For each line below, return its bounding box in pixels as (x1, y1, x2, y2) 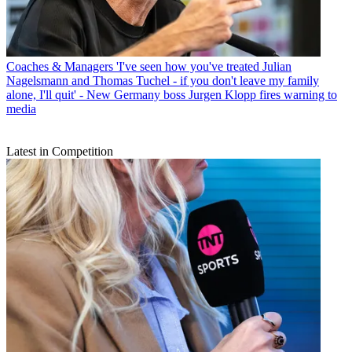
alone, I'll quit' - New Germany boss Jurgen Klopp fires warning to (6, 88, 337, 102)
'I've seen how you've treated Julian (116, 60, 291, 74)
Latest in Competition (6, 145, 113, 159)
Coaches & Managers (6, 60, 113, 74)
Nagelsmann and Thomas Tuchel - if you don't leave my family (6, 74, 319, 88)
